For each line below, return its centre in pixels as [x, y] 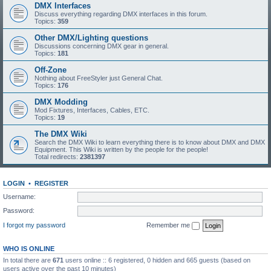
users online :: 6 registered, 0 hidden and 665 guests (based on [157, 260]
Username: [19, 196]
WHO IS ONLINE [29, 248]
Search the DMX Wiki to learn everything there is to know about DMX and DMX [150, 142]
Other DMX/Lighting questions [91, 38]
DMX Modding [61, 102]
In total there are [28, 260]
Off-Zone [51, 70]
